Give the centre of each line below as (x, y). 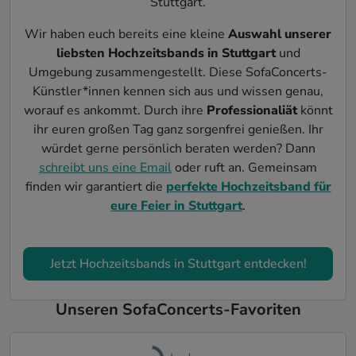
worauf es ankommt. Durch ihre (115, 110)
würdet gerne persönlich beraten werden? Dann (178, 149)
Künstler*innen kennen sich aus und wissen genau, (178, 91)
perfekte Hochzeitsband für (248, 187)
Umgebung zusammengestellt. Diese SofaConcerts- (178, 72)
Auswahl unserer (280, 34)
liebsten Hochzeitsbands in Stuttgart (166, 53)
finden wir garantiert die (95, 187)
